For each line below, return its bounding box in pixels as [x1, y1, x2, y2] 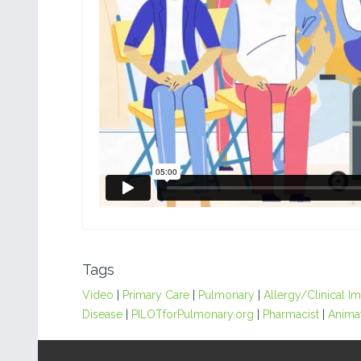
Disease [82, 308, 122, 321]
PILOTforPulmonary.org [131, 308, 254, 321]
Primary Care [122, 288, 189, 301]
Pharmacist [263, 308, 319, 321]
